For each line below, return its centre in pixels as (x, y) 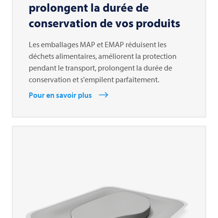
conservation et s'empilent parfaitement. (94, 80)
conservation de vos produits (104, 23)
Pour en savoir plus (60, 95)
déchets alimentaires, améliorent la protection (103, 56)
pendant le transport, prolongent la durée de (100, 68)
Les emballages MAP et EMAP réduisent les (98, 45)
